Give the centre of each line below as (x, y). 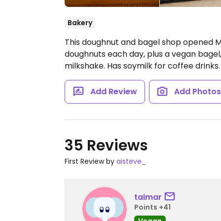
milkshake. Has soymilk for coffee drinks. (142, 66)
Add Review (113, 92)
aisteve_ (131, 161)
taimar (148, 197)
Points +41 (152, 207)
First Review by (91, 161)
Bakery (80, 23)
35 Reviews (106, 146)
